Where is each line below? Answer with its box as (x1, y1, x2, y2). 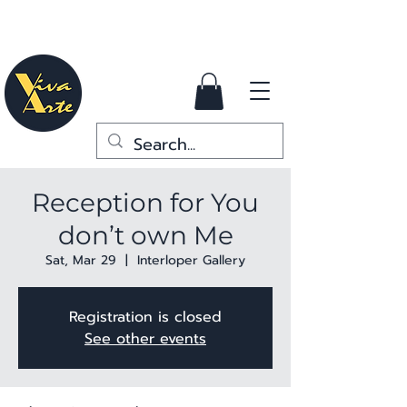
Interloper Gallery (137, 250, 245, 270)
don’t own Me (57, 219, 233, 251)
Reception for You (32, 186, 259, 218)
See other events (84, 327, 206, 350)
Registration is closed (69, 305, 222, 328)
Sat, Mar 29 (45, 250, 116, 270)
